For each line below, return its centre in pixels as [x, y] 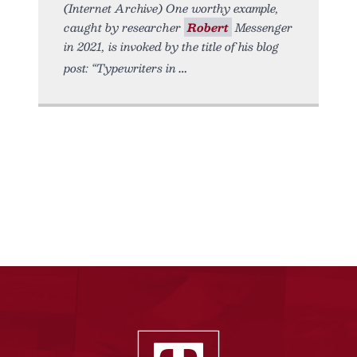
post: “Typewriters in [120, 67]
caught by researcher [124, 27]
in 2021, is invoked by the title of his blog [171, 46]
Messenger [262, 27]
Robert [208, 27]
